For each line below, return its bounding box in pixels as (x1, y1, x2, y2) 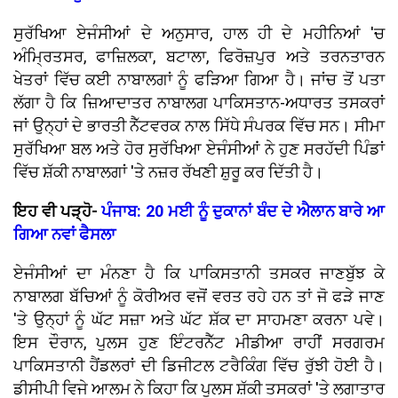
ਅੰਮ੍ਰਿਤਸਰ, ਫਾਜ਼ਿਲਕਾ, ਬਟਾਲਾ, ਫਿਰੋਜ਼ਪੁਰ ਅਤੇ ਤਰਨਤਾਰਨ (13, 47, 385, 67)
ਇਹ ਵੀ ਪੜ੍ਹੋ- (13, 202, 102, 221)
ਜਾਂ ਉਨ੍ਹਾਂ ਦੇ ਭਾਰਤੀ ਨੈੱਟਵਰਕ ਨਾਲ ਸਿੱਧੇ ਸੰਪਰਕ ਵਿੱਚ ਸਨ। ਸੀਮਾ (13, 116, 385, 136)
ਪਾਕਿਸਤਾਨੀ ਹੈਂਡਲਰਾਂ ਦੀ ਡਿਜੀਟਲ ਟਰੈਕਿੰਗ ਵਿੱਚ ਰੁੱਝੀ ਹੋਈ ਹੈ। (13, 356, 385, 376)
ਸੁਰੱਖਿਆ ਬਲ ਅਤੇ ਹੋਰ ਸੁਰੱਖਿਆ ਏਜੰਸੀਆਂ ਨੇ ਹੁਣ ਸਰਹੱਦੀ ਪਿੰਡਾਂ (13, 139, 385, 159)
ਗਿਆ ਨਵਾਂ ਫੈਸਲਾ (13, 225, 115, 244)
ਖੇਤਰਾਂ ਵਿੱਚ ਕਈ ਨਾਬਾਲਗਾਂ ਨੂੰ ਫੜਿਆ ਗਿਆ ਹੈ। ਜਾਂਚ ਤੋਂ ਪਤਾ (13, 70, 385, 90)
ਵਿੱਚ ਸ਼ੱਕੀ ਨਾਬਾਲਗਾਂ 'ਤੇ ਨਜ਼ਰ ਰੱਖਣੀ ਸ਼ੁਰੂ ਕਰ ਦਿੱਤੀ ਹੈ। (13, 163, 323, 182)
